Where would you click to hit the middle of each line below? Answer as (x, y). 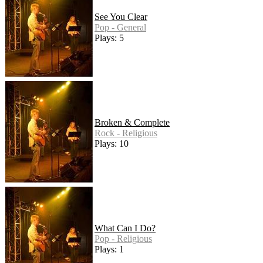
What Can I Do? (125, 228)
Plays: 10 (112, 144)
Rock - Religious (126, 133)
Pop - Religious (123, 239)
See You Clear (121, 17)
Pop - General (120, 28)
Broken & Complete (132, 123)
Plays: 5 (109, 38)
